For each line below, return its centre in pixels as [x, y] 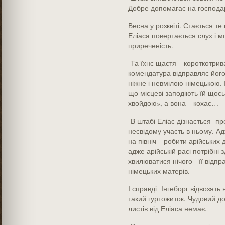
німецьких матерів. [159, 171]
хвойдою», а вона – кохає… [173, 103]
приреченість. [150, 45]
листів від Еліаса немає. [167, 209]
